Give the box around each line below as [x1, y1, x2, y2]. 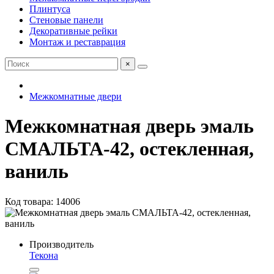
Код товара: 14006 [5, 196, 80, 207]
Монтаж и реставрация [29, 37, 125, 47]
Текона [29, 250, 58, 261]
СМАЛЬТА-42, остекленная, [5, 138, 254, 160]
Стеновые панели [29, 15, 103, 25]
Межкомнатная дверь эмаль [5, 115, 254, 138]
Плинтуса [29, 4, 70, 14]
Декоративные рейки [29, 26, 117, 36]
